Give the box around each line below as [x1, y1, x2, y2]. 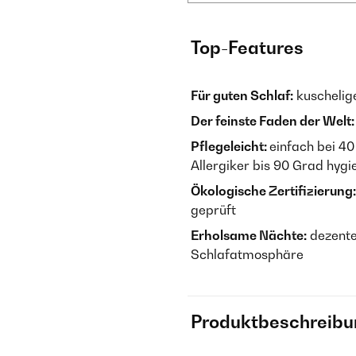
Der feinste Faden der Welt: [191, 113, 354, 129]
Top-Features [191, 37, 304, 58]
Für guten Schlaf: [191, 87, 293, 103]
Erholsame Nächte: [191, 227, 307, 243]
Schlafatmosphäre [191, 246, 304, 262]
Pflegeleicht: [191, 138, 269, 154]
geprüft [191, 202, 236, 218]
